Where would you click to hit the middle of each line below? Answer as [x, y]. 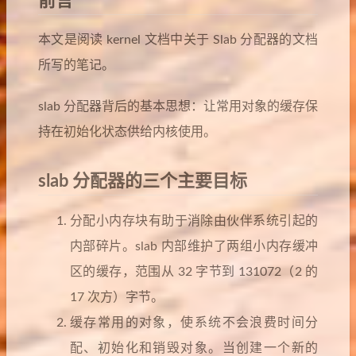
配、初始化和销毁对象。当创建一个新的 [194, 348]
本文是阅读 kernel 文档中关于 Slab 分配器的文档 [178, 40]
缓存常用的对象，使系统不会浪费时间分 [194, 323]
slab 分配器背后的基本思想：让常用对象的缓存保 [178, 106]
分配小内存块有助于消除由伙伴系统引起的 [194, 221]
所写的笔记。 [76, 65]
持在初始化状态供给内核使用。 [127, 132]
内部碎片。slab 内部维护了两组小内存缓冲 [194, 246]
